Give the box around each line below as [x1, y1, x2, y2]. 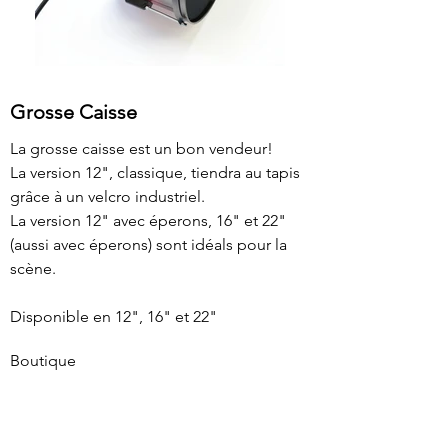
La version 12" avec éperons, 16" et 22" [10, 211, 286, 230]
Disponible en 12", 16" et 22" [10, 307, 217, 326]
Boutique [10, 351, 76, 370]
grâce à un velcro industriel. [10, 187, 205, 206]
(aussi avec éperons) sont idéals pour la [10, 235, 287, 254]
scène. [10, 259, 56, 278]
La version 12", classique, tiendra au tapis [10, 163, 300, 182]
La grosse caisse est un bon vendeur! [10, 139, 273, 158]
